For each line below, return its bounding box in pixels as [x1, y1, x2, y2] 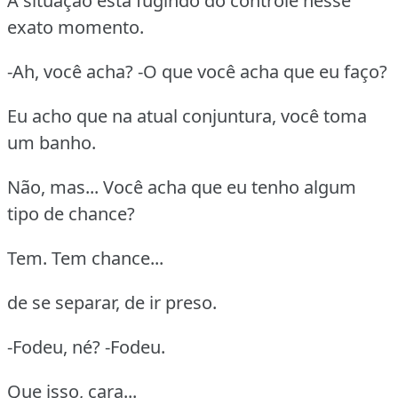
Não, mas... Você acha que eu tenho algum [7, 174, 356, 199]
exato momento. [7, 14, 144, 39]
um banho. [7, 130, 96, 155]
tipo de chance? [7, 201, 135, 226]
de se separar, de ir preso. [7, 290, 217, 314]
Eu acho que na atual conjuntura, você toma [7, 103, 367, 128]
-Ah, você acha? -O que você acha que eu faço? [7, 59, 387, 84]
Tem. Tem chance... [7, 245, 163, 270]
